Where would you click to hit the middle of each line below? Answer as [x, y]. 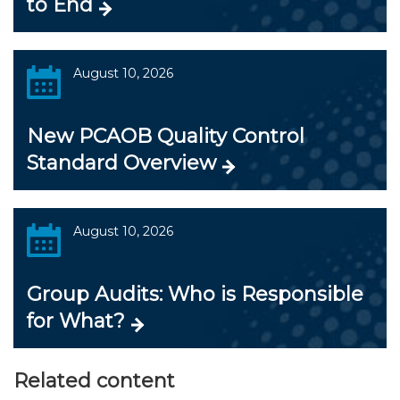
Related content [94, 381]
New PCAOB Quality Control [166, 136]
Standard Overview [121, 163]
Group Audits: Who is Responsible [195, 294]
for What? [76, 321]
